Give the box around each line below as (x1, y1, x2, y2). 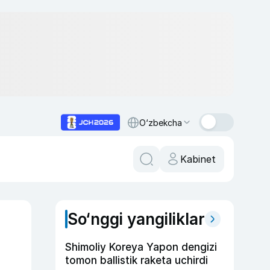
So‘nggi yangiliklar (67, 210, 205, 228)
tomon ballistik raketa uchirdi (65, 254, 208, 266)
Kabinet (180, 153, 216, 165)
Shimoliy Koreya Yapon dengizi (65, 241, 217, 253)
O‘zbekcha (139, 117, 182, 128)
